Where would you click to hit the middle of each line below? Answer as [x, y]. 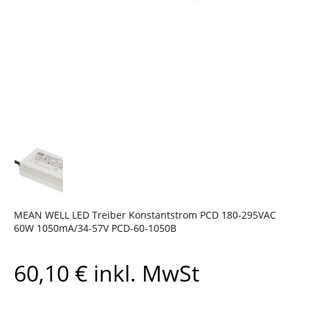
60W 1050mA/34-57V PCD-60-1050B [95, 228]
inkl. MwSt [144, 273]
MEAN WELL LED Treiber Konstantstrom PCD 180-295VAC [145, 215]
